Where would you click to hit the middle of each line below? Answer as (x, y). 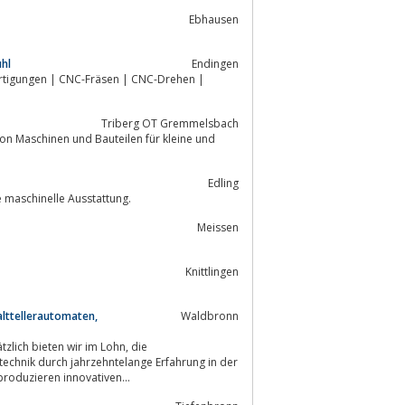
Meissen (218, 227)
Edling (223, 183)
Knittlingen (212, 271)
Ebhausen (214, 19)
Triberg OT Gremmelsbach (170, 123)
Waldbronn (210, 316)
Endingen (215, 63)
